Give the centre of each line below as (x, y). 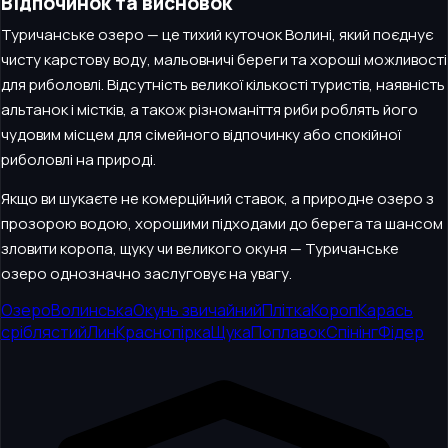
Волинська (92, 310)
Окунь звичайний (197, 310)
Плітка (286, 310)
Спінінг (352, 332)
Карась (385, 310)
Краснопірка (163, 332)
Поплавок (288, 332)
